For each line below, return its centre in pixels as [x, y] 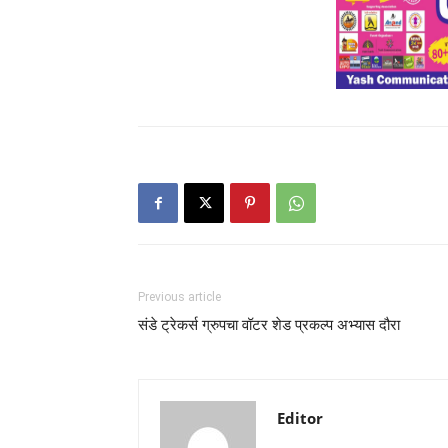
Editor [300, 418]
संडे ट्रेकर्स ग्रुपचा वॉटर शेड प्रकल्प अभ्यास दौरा [269, 325]
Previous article [179, 297]
